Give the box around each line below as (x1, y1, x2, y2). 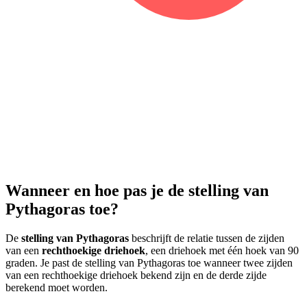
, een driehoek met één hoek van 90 (145, 245, 299, 257)
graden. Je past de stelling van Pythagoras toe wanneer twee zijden (5, 257, 293, 269)
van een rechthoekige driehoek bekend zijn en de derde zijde (5, 269, 267, 282)
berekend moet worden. (5, 282, 108, 294)
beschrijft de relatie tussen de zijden (129, 232, 284, 245)
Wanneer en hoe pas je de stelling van (5, 182, 269, 200)
